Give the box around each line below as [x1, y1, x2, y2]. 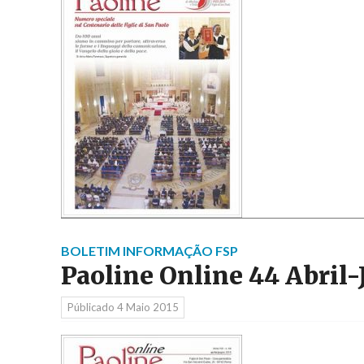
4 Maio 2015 [116, 301, 179, 314]
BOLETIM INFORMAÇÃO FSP [61, 242, 238, 258]
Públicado [67, 301, 117, 314]
